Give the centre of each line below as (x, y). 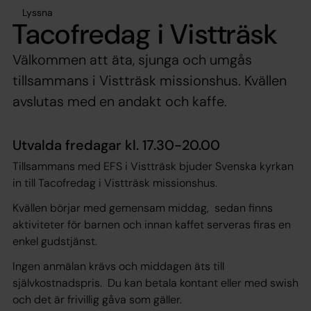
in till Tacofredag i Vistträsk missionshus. (115, 183)
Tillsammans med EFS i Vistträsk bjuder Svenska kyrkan (153, 166)
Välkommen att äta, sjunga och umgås (132, 59)
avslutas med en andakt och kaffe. (120, 101)
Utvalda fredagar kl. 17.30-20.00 (116, 145)
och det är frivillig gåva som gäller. (97, 299)
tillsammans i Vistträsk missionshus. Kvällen (150, 80)
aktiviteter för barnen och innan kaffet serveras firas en (152, 224)
